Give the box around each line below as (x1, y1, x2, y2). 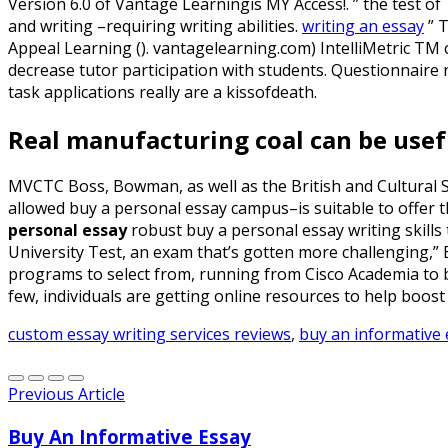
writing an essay (302, 14, 424, 37)
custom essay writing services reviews (8, 323, 291, 346)
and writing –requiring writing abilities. (8, 14, 302, 37)
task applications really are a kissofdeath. (8, 80, 317, 103)
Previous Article (8, 383, 125, 406)
